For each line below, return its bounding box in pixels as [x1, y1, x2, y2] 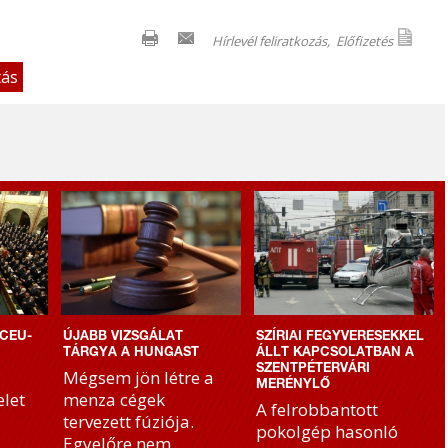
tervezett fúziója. [63, 410, 194, 433]
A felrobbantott [256, 398, 378, 421]
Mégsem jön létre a [63, 366, 214, 389]
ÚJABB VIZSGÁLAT [63, 331, 183, 344]
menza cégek [63, 388, 165, 411]
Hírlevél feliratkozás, [212, 32, 330, 50]
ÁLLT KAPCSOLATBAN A [256, 347, 414, 360]
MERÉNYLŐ [256, 379, 330, 392]
